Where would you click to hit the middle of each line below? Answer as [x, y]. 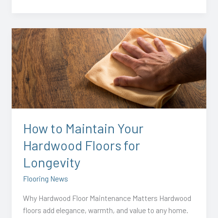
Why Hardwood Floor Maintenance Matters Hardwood [107, 198]
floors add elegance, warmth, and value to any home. [106, 210]
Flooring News [46, 179]
